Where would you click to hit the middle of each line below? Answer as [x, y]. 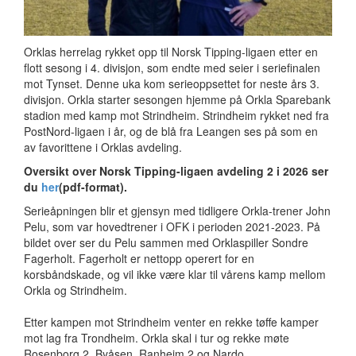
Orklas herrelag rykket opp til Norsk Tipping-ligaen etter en [171, 51]
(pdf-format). [95, 186]
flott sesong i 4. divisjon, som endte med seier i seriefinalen [172, 67]
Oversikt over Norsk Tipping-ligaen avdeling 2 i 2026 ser [176, 170]
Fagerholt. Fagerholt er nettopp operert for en [139, 258]
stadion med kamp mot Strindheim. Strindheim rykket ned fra [176, 115]
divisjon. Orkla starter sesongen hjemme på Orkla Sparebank [177, 99]
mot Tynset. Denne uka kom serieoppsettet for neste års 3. [172, 83]
